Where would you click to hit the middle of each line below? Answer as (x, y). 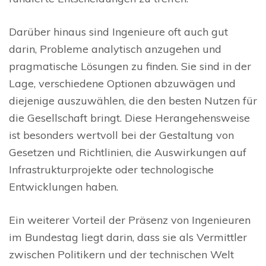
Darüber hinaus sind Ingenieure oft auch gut (118, 32)
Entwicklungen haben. (64, 187)
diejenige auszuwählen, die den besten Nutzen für (133, 101)
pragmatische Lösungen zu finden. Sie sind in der (130, 66)
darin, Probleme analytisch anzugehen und (115, 49)
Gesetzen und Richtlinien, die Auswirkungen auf (128, 153)
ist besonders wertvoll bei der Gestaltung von (121, 135)
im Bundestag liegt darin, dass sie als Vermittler (128, 237)
